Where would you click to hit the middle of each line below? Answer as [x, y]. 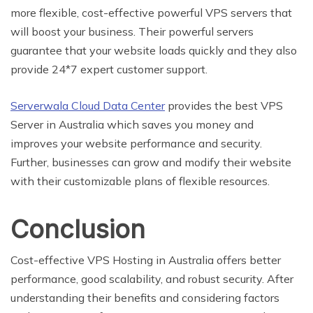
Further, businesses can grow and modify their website [151, 162]
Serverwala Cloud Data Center [88, 105]
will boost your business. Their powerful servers [132, 31]
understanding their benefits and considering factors [145, 297]
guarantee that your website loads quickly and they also [154, 50]
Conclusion [78, 229]
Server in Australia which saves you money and [132, 124]
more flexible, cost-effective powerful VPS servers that [151, 12]
